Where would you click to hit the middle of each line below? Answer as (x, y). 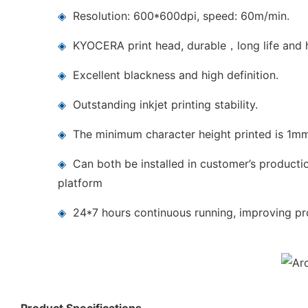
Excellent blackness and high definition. (176, 75)
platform (80, 183)
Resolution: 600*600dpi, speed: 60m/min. (181, 15)
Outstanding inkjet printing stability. (166, 104)
